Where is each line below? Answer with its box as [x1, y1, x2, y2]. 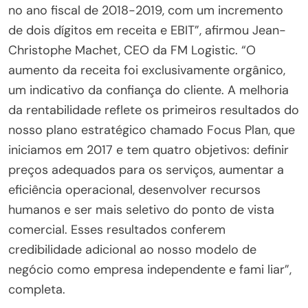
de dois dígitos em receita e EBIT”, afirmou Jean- [8, 21, 286, 38]
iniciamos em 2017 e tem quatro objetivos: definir [8, 141, 289, 158]
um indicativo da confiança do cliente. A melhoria [8, 81, 289, 98]
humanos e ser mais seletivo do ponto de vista [8, 201, 274, 218]
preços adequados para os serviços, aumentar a [8, 161, 284, 178]
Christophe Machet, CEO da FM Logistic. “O [8, 41, 256, 58]
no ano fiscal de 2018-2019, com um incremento [8, 1, 283, 19]
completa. [8, 280, 65, 298]
